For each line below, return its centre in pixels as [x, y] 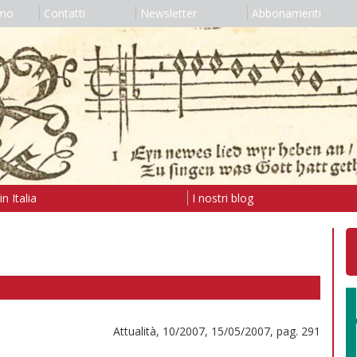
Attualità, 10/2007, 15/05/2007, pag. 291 [217, 331]
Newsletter [168, 13]
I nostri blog [222, 198]
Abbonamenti [286, 13]
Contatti [64, 13]
